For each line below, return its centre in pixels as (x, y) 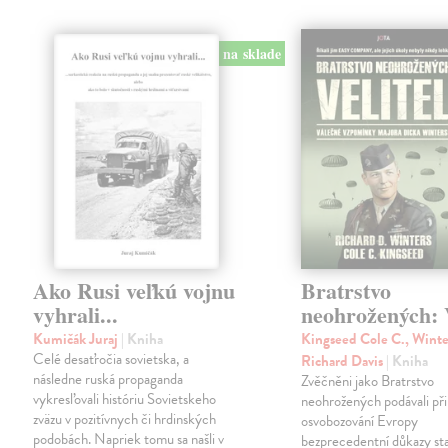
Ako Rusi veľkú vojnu (134, 291)
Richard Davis (344, 361)
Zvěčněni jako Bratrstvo (368, 381)
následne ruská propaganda (108, 379)
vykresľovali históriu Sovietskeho (125, 399)
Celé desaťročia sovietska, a (111, 359)
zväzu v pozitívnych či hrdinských (125, 419)
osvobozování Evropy (360, 421)
